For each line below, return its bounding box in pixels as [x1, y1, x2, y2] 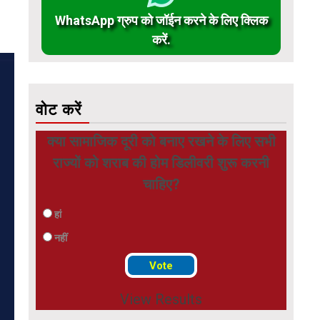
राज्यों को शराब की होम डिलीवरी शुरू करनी [53, 154, 269, 171]
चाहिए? [142, 175, 180, 193]
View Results [120, 290, 202, 308]
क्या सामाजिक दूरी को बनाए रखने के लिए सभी [46, 132, 276, 150]
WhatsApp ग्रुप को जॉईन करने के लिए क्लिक [54, 12, 268, 28]
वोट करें [36, 99, 82, 119]
